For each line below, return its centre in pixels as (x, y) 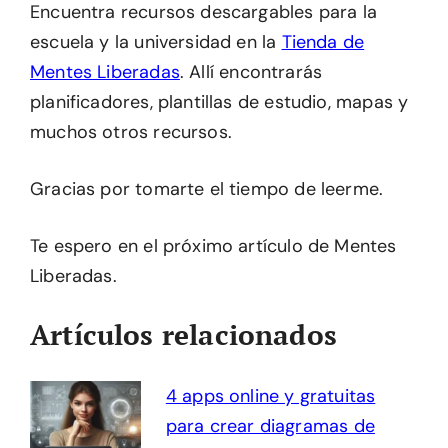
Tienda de (323, 42)
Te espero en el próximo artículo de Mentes (213, 246)
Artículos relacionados (183, 335)
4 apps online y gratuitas (270, 396)
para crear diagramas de (270, 426)
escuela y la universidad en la (156, 42)
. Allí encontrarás (251, 72)
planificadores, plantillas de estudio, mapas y (219, 102)
